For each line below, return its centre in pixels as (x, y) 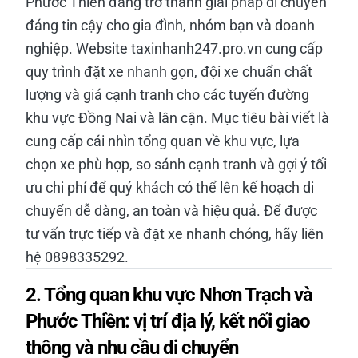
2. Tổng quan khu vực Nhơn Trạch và (169, 294)
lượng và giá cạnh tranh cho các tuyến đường (167, 94)
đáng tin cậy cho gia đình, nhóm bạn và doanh (170, 25)
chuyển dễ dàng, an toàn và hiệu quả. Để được (171, 210)
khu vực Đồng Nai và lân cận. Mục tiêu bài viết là (177, 117)
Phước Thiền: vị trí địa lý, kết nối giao (168, 321)
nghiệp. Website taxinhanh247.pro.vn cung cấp (174, 48)
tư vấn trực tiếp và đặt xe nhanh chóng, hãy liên (175, 233)
